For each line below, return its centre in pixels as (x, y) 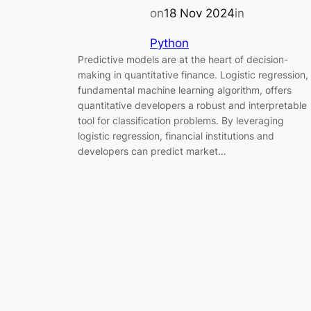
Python (169, 43)
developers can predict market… (152, 151)
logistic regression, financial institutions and (176, 135)
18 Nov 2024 (199, 13)
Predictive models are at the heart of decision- (183, 59)
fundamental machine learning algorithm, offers (185, 90)
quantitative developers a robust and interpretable (192, 105)
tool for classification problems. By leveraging (181, 120)
